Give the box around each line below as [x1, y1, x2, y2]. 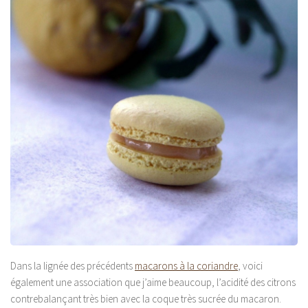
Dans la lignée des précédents [10, 259, 135, 273]
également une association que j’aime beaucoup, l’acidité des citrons [10, 276, 296, 289]
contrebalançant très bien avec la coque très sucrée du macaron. [10, 292, 281, 306]
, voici [238, 259, 263, 273]
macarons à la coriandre [135, 259, 238, 273]
